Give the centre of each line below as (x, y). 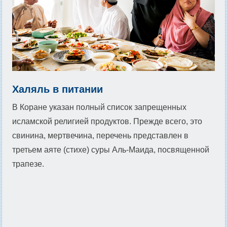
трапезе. (28, 164)
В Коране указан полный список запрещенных (99, 107)
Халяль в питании (58, 89)
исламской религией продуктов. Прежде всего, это (107, 121)
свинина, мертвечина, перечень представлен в (100, 136)
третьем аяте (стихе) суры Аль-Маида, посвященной (111, 150)
